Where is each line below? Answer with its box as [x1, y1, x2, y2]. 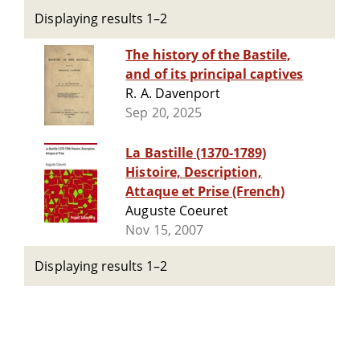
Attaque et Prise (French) [125, 182, 285, 201]
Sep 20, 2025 [125, 104, 202, 122]
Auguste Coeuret [125, 202, 228, 220]
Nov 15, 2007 [125, 221, 203, 239]
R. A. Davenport [125, 84, 220, 103]
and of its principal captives [125, 65, 304, 84]
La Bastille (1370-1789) [125, 144, 267, 162]
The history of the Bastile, [125, 46, 292, 64]
